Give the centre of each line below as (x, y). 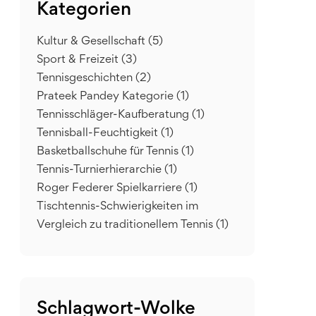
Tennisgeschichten (86, 79)
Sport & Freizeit (79, 60)
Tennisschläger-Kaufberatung (114, 115)
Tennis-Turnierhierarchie (101, 170)
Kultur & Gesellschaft (92, 42)
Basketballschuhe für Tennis (109, 152)
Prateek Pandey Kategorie (107, 97)
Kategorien (84, 11)
